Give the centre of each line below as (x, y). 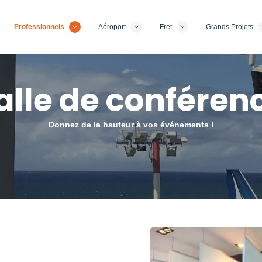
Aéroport (112, 27)
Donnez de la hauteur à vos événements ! (131, 125)
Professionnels (39, 27)
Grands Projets (230, 27)
